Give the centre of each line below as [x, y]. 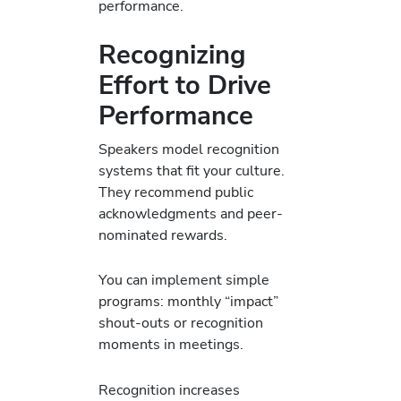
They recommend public [176, 192]
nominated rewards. [163, 235]
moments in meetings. [171, 345]
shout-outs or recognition [181, 323]
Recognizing [172, 55]
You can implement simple [184, 280]
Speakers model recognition [189, 149]
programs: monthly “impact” [188, 302]
